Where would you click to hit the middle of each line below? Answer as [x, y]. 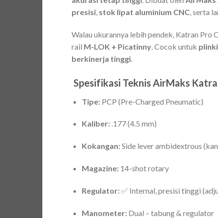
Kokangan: [101, 146]
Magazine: [100, 168]
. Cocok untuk [175, 46]
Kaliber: [96, 124]
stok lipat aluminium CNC [144, 12]
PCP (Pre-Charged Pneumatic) [152, 101]
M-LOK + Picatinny [118, 46]
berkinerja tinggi [101, 58]
